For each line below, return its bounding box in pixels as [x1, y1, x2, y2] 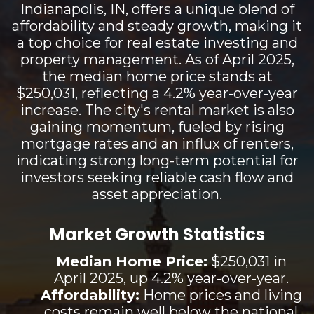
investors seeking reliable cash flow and [20, 168, 294, 186]
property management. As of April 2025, [20, 50, 294, 68]
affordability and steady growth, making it [12, 17, 302, 34]
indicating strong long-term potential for [15, 151, 299, 169]
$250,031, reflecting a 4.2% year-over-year [16, 84, 298, 102]
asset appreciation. [92, 185, 222, 203]
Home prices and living [139, 286, 302, 303]
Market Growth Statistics [49, 222, 265, 246]
